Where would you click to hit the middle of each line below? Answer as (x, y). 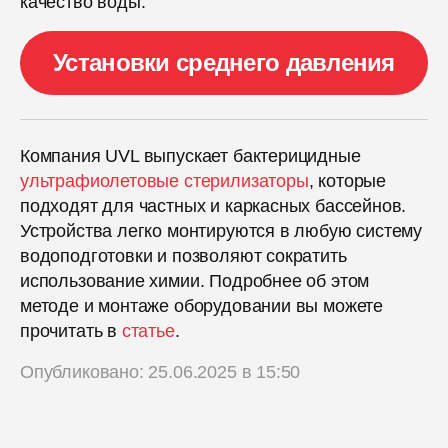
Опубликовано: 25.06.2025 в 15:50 (160, 371)
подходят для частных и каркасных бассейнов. (213, 205)
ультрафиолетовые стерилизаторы (164, 180)
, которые (347, 180)
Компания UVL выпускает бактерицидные (190, 155)
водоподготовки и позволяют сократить (183, 255)
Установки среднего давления (224, 63)
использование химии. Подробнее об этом (195, 280)
